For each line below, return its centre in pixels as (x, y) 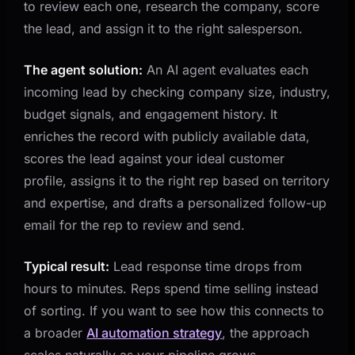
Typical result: (67, 266)
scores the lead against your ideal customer (155, 158)
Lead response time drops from (206, 266)
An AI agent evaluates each (226, 69)
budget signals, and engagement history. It (151, 114)
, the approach (266, 332)
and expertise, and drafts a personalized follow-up (176, 202)
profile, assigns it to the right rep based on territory (177, 180)
